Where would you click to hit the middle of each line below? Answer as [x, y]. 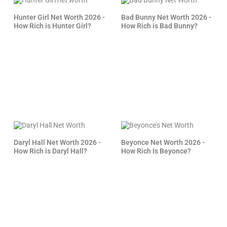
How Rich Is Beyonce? [156, 151]
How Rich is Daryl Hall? [50, 151]
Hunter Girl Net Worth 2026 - [59, 17]
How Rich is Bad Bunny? [160, 26]
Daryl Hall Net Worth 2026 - [57, 143]
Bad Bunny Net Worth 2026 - [166, 17]
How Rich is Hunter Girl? [52, 26]
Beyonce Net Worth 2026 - [163, 143]
